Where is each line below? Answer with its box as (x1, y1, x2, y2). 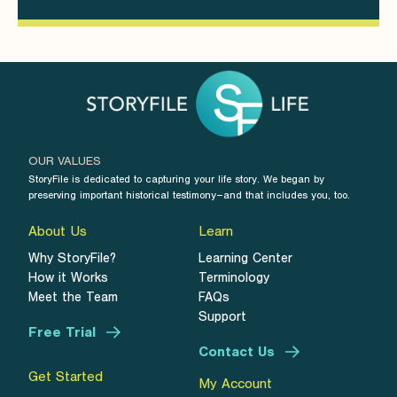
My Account (198, 375, 272, 392)
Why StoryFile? (28, 250, 116, 266)
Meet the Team (28, 289, 118, 305)
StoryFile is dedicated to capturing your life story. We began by (28, 172, 324, 185)
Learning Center (198, 250, 292, 266)
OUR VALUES (28, 153, 101, 168)
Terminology (198, 269, 269, 285)
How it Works (28, 269, 108, 285)
